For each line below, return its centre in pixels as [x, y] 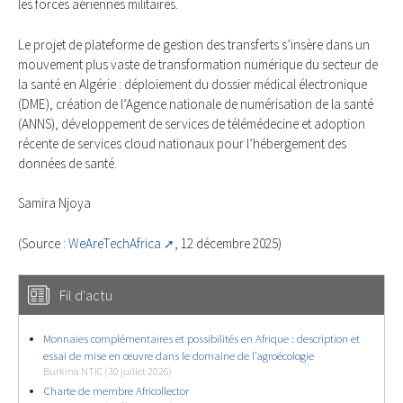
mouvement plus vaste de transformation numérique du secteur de [198, 64]
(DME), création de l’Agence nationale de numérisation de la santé [196, 103]
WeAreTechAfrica [115, 244]
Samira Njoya [54, 203]
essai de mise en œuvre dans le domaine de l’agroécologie [179, 356]
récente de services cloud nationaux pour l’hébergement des [182, 143]
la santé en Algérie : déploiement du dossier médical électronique [193, 84]
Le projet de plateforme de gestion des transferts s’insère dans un [194, 44]
